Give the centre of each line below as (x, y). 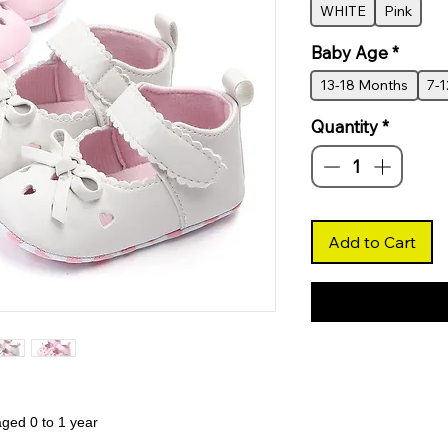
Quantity (344, 126)
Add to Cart (371, 242)
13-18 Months (364, 84)
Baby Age (349, 52)
